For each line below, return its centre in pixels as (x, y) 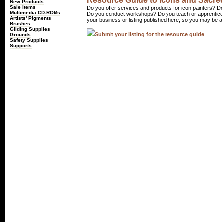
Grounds (20, 34)
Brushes (20, 24)
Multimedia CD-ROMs (35, 13)
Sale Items (23, 7)
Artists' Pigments (30, 18)
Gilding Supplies (30, 29)
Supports (21, 45)
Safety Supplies (29, 40)
